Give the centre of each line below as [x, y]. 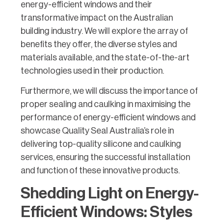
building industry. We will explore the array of [104, 31]
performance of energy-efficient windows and [108, 117]
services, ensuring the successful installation [105, 157]
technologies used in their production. [92, 70]
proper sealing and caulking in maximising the [106, 104]
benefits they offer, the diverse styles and [99, 44]
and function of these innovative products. [100, 170]
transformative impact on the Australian [97, 17]
